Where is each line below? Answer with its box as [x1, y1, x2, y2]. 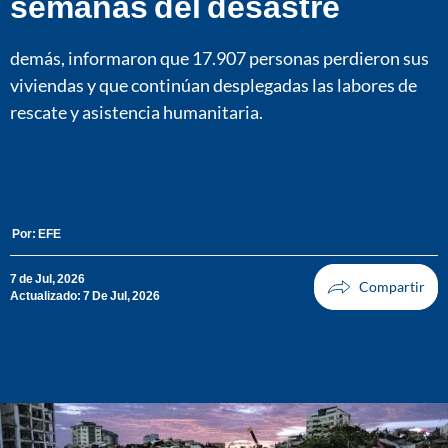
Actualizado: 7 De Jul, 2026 [10, 288, 160, 304]
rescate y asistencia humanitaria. [10, 100, 263, 123]
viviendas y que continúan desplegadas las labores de [10, 73, 417, 96]
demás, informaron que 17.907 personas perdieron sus [10, 46, 429, 69]
